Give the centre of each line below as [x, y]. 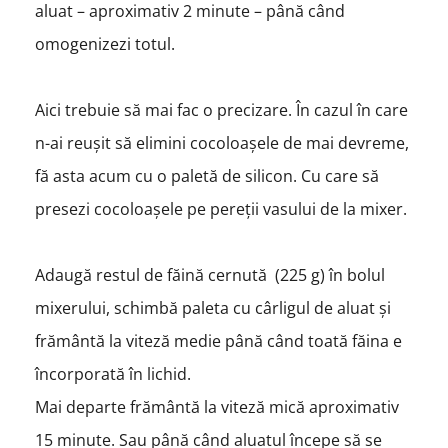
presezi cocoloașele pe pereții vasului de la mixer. [222, 208]
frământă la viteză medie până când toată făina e [218, 340]
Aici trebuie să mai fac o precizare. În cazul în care [221, 109]
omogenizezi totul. [106, 43]
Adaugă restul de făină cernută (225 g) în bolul [209, 274]
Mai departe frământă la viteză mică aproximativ [216, 406]
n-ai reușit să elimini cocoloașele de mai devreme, [221, 142]
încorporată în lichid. [112, 373]
